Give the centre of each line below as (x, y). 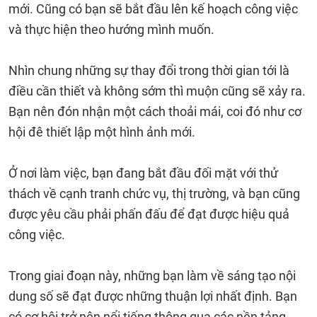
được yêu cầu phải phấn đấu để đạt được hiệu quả (149, 214)
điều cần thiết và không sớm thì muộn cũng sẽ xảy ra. (157, 91)
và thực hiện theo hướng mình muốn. (111, 29)
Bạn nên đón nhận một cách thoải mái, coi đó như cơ (155, 111)
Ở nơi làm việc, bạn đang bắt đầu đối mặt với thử (143, 173)
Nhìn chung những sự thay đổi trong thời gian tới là (149, 70)
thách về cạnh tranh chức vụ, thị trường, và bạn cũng (154, 194)
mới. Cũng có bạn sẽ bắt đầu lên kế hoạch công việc (153, 9)
